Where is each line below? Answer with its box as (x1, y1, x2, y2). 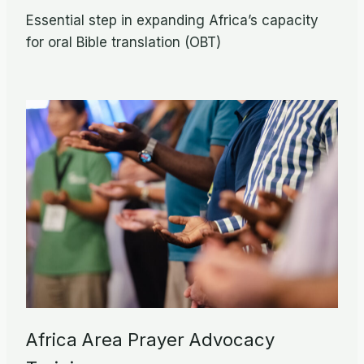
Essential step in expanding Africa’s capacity (26, 12, 318, 29)
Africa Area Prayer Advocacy (26, 329, 275, 351)
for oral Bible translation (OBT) (26, 34, 221, 51)
